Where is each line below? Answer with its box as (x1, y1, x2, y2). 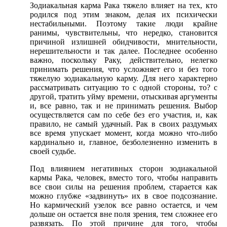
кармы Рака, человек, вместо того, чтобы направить (29, 173, 218, 182)
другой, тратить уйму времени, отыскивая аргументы (29, 92, 218, 101)
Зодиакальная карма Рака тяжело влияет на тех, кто (29, 1, 218, 10)
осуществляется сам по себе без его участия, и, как (29, 110, 218, 120)
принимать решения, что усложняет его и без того (29, 65, 218, 74)
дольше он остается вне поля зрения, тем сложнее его (29, 210, 218, 219)
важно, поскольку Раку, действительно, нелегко (29, 56, 218, 65)
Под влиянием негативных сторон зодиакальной (29, 164, 218, 173)
